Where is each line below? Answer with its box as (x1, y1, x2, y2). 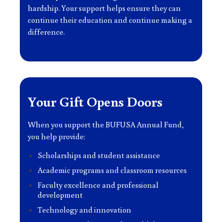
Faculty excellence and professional (38, 180, 159, 190)
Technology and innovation (38, 205, 131, 215)
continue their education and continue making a (28, 15, 192, 25)
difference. (28, 27, 65, 37)
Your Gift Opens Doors (28, 92, 163, 111)
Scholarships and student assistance (38, 150, 160, 160)
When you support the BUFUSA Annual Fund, (28, 119, 184, 129)
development (38, 190, 83, 200)
